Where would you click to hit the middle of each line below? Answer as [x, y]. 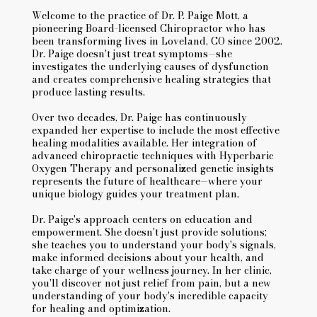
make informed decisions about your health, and [148, 258]
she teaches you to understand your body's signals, [154, 245]
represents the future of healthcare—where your [147, 181]
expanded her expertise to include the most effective [156, 131]
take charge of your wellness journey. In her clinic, [152, 271]
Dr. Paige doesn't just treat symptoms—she [132, 54]
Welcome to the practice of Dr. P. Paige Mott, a [140, 16]
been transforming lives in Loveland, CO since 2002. [157, 41]
